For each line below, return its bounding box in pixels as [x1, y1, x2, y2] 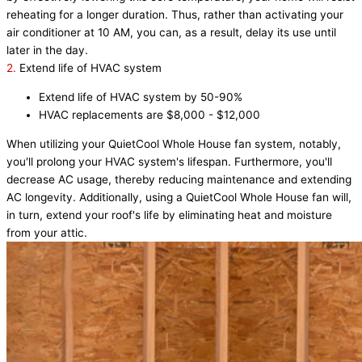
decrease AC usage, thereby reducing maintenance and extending [6, 172, 351, 186]
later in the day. [6, 44, 88, 57]
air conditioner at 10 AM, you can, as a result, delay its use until [6, 26, 336, 40]
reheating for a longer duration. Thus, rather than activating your [6, 8, 343, 22]
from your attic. [6, 225, 87, 239]
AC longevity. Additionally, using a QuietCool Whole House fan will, [6, 190, 351, 204]
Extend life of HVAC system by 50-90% [39, 90, 242, 104]
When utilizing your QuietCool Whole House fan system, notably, [6, 137, 341, 150]
